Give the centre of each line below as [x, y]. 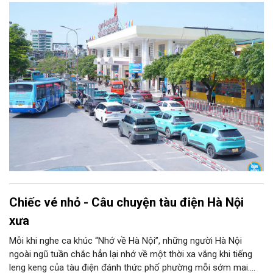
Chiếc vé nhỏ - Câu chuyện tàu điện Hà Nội [126, 203]
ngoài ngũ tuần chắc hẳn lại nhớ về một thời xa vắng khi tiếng [131, 254]
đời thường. [32, 16]
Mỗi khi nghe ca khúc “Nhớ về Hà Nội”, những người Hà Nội [126, 241]
